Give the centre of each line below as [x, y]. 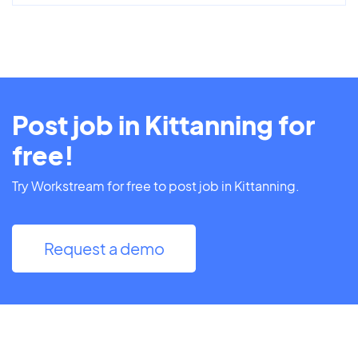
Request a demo [104, 248]
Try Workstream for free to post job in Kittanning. [156, 185]
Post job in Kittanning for [163, 124]
